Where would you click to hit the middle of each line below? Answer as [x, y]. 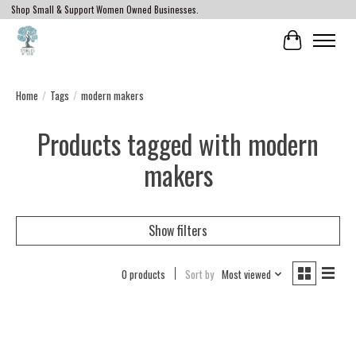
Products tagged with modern [178, 143]
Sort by [199, 274]
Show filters [178, 230]
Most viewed [246, 274]
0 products [143, 274]
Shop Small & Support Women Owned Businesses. [104, 10]
